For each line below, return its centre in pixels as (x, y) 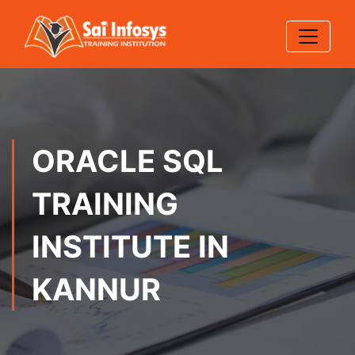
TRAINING (105, 204)
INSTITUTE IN (130, 246)
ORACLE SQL (128, 161)
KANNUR (96, 289)
